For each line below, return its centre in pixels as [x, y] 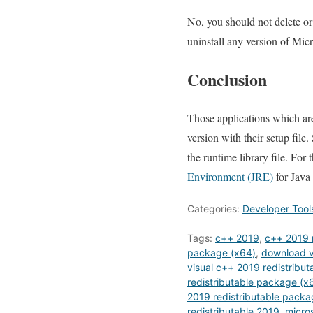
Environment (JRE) [230, 177]
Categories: [215, 209]
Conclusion [227, 80]
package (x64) [221, 253]
